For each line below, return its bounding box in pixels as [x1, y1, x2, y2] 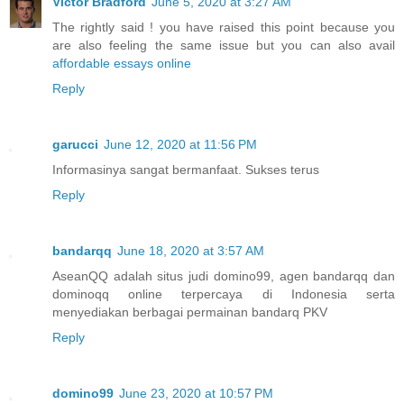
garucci [52, 137, 98, 152]
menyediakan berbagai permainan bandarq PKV [52, 305, 327, 320]
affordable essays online [52, 56, 191, 71]
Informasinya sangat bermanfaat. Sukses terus [52, 162, 319, 178]
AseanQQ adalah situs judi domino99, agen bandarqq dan [52, 269, 395, 284]
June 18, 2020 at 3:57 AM [117, 243, 264, 259]
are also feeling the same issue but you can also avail [52, 38, 395, 53]
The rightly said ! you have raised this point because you [52, 20, 395, 35]
